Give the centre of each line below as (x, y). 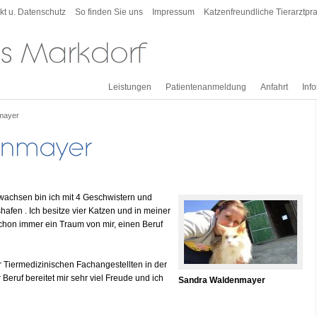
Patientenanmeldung (206, 87)
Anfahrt (274, 87)
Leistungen (130, 87)
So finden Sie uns (109, 12)
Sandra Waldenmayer (222, 280)
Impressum (173, 12)
